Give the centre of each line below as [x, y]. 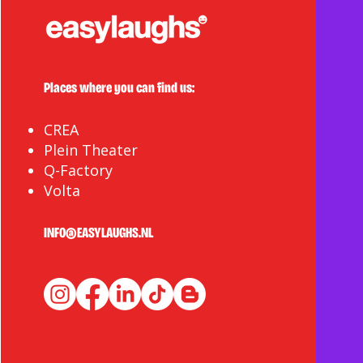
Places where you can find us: [120, 87]
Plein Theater [91, 149]
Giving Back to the [233, 68]
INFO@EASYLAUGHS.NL [99, 232]
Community [209, 86]
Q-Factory [79, 170]
